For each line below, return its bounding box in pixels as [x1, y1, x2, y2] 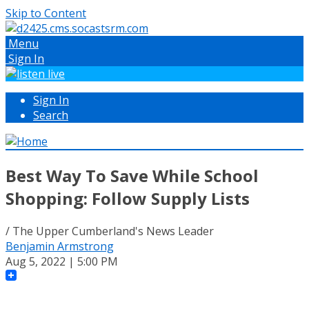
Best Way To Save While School [6, 163, 259, 187]
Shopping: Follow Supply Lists [6, 186, 250, 210]
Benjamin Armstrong [6, 238, 114, 254]
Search [33, 108, 68, 123]
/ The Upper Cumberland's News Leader [6, 223, 214, 239]
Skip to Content [6, 6, 86, 21]
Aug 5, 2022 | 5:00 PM [6, 253, 118, 269]
